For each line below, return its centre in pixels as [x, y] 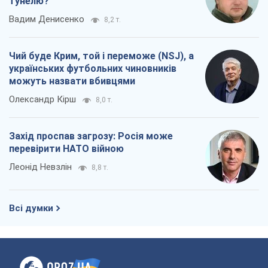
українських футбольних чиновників [93, 69]
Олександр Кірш [42, 100]
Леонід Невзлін [40, 167]
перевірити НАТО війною [66, 149]
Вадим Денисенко [47, 19]
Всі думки [31, 208]
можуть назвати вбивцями [72, 81]
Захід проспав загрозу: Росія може [91, 136]
